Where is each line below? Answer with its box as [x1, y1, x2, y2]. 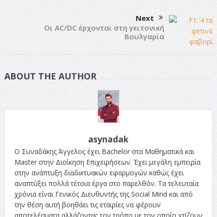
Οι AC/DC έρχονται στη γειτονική [44, 22, 165, 32]
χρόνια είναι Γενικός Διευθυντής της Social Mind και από [14, 189, 193, 199]
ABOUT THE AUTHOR [4, 70, 96, 82]
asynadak [88, 133, 129, 145]
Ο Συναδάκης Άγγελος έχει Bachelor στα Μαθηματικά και [14, 146, 194, 156]
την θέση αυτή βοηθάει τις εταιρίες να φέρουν [14, 200, 161, 209]
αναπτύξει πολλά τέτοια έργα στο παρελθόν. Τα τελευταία [14, 178, 199, 188]
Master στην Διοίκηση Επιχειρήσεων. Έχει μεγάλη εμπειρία [14, 157, 201, 167]
